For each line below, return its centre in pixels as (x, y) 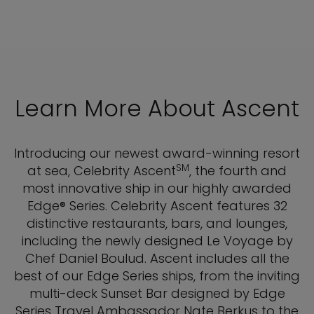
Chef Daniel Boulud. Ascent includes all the (157, 259)
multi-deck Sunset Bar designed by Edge (157, 294)
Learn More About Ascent (157, 109)
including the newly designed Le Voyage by (157, 241)
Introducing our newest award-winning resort (157, 153)
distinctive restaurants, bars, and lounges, (157, 224)
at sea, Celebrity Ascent (102, 171)
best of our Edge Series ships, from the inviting (157, 276)
